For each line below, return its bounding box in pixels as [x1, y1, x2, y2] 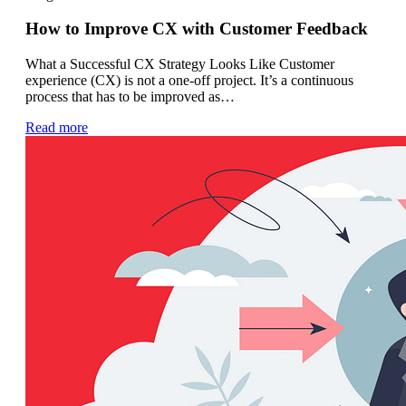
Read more [25, 120, 88, 136]
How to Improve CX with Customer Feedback [25, 19, 368, 39]
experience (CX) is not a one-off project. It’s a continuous [25, 72, 353, 89]
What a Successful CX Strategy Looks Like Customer [25, 56, 334, 72]
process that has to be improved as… [25, 89, 235, 105]
